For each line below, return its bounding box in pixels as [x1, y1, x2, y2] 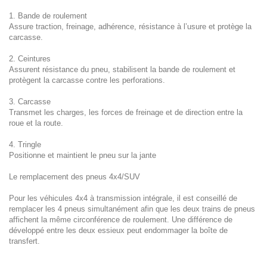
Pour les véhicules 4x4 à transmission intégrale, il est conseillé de [9, 194, 237, 203]
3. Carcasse [9, 97, 51, 106]
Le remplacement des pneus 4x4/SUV [9, 172, 140, 181]
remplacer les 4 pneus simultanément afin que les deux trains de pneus [9, 204, 255, 213]
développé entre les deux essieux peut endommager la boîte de [9, 226, 228, 235]
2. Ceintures [9, 54, 51, 63]
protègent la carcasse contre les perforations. [9, 76, 165, 85]
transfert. [9, 237, 40, 246]
